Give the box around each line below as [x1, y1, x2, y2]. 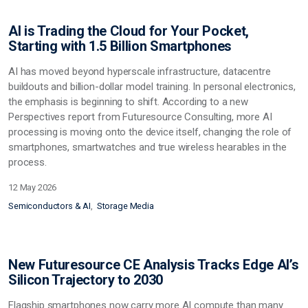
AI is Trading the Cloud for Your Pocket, [8, 23, 249, 39]
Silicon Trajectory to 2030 [8, 271, 163, 288]
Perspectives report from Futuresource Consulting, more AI [8, 111, 272, 123]
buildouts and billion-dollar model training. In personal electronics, [8, 80, 296, 93]
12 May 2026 [8, 182, 57, 192]
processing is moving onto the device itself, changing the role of [8, 126, 292, 138]
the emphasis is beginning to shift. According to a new [8, 96, 248, 108]
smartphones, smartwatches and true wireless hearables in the [8, 141, 287, 153]
